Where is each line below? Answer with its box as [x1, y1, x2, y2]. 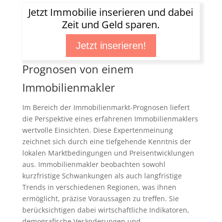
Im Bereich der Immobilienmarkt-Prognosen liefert [22, 102, 190, 112]
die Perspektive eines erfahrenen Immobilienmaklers [22, 113, 198, 123]
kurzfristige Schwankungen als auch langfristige [22, 170, 182, 180]
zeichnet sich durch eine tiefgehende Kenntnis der [22, 136, 191, 146]
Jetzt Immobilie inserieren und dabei [28, 5, 194, 19]
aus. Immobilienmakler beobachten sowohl [22, 159, 166, 169]
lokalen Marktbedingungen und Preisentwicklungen [22, 148, 194, 158]
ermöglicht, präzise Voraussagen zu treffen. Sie [22, 193, 179, 203]
